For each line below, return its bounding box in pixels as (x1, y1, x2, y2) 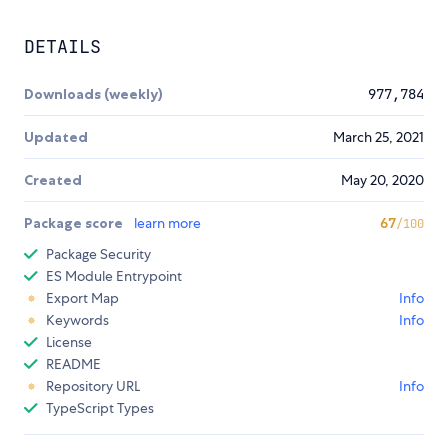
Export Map (46, 289, 119, 308)
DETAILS (24, 35, 101, 59)
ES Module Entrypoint (46, 267, 182, 286)
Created (24, 171, 82, 190)
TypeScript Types (46, 399, 154, 418)
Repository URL (46, 377, 140, 396)
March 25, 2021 (333, 128, 424, 147)
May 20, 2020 (341, 171, 424, 190)
